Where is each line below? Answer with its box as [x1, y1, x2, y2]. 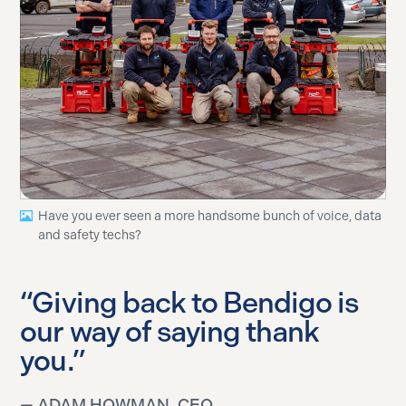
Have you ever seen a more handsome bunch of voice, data [38, 208, 382, 224]
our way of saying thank [20, 314, 320, 349]
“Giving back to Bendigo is [20, 285, 359, 320]
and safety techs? [38, 227, 142, 243]
